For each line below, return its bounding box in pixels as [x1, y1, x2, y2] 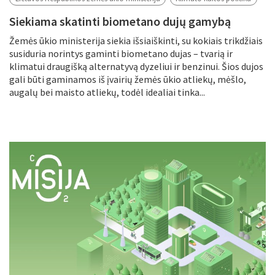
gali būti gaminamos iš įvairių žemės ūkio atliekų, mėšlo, [9, 72, 246, 85]
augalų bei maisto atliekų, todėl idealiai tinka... [9, 85, 205, 98]
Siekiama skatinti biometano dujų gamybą [9, 13, 231, 29]
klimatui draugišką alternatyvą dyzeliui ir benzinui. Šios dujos [9, 60, 263, 72]
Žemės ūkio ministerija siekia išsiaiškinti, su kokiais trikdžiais [9, 34, 263, 47]
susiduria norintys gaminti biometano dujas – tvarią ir [9, 47, 233, 60]
